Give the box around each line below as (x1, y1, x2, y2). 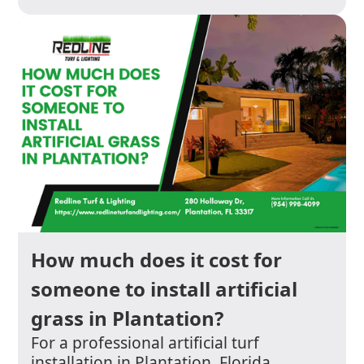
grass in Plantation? (31, 305, 224, 332)
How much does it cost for (31, 246, 283, 274)
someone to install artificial (31, 275, 298, 303)
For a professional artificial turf (31, 331, 260, 354)
